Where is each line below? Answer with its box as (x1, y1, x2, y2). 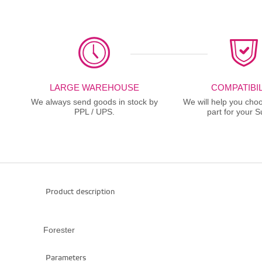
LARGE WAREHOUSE (49, 82, 139, 93)
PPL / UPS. (74, 107, 115, 117)
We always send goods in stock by (30, 97, 158, 107)
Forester (43, 225, 75, 235)
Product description (43, 187, 115, 197)
